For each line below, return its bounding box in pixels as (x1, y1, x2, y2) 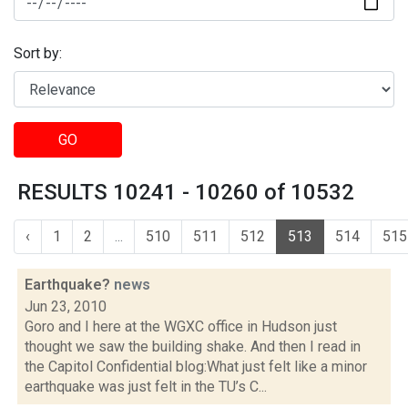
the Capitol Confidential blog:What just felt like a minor (25, 358, 367, 375)
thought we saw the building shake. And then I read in (25, 338, 361, 355)
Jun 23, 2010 (25, 298, 107, 315)
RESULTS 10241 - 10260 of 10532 (17, 179, 354, 205)
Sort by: (14, 45, 62, 63)
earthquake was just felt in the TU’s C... (25, 378, 267, 395)
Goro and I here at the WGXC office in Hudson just (25, 318, 337, 335)
